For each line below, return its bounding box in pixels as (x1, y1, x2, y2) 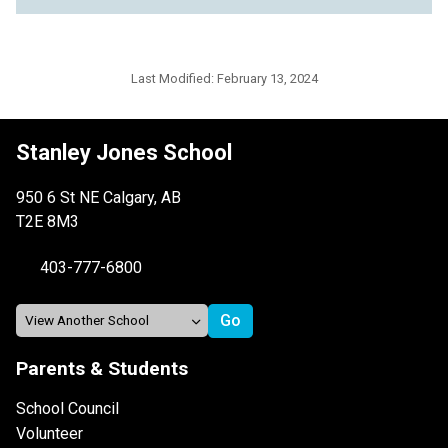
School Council (16, 398, 119, 418)
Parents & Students (16, 356, 188, 380)
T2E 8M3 (16, 211, 79, 231)
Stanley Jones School (16, 139, 232, 165)
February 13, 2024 (216, 70, 318, 86)
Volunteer (16, 423, 83, 443)
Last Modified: (130, 70, 217, 86)
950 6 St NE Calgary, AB (16, 187, 181, 207)
